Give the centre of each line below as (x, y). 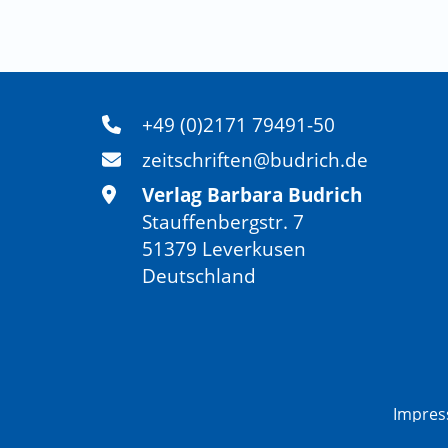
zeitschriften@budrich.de (255, 159)
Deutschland (199, 275)
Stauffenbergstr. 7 (223, 221)
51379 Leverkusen (224, 248)
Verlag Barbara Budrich (252, 194)
